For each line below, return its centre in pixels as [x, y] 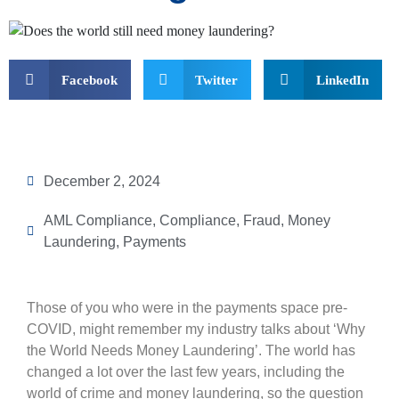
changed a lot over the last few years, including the [186, 372]
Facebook [89, 80]
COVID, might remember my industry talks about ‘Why [196, 330]
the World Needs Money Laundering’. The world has [191, 351]
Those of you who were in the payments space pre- [187, 308]
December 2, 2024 [102, 182]
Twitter [216, 80]
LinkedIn [342, 80]
